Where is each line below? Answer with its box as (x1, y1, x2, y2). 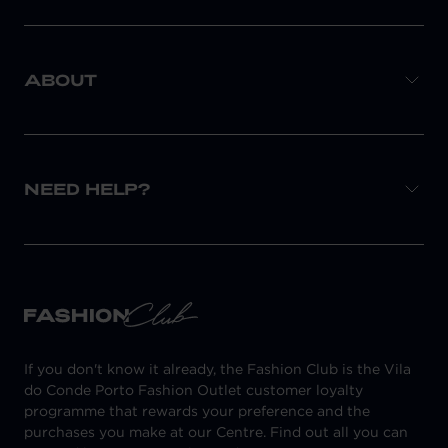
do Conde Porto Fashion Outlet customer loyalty (24, 381, 363, 400)
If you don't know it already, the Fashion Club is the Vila (24, 360, 411, 379)
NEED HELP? (24, 179, 150, 199)
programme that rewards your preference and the (24, 402, 370, 421)
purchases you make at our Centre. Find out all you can (24, 423, 408, 442)
